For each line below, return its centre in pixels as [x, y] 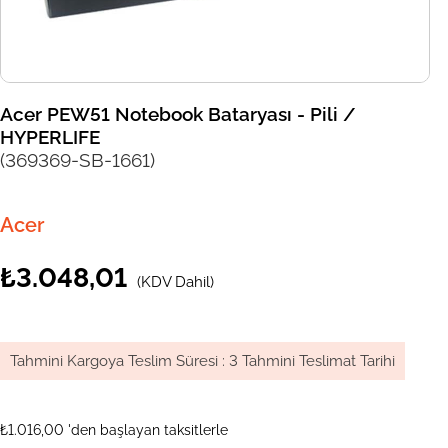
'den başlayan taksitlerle [148, 430]
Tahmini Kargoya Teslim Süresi [114, 361]
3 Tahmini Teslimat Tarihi [312, 361]
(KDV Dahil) [175, 282]
